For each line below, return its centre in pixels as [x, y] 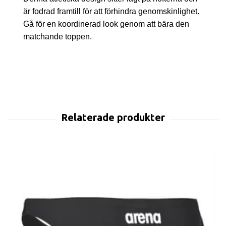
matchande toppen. [58, 36]
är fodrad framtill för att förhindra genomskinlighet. [112, 11]
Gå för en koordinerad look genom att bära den [106, 24]
